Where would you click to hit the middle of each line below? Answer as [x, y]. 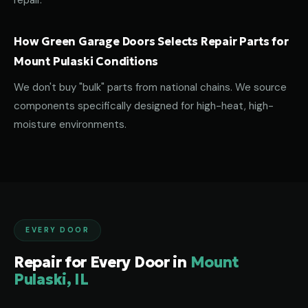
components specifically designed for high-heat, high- [144, 106]
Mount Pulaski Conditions [86, 61]
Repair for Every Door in [102, 262]
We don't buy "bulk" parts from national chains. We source [150, 87]
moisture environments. [70, 124]
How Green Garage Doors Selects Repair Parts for [151, 41]
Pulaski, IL [51, 279]
